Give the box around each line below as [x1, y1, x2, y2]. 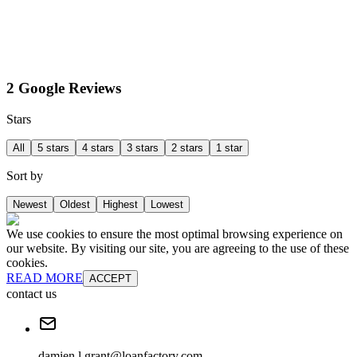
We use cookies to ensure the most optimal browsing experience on [6, 226, 343, 241]
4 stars [82, 141, 114, 154]
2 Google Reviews [6, 80, 121, 97]
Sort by [6, 168, 43, 182]
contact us [6, 286, 57, 300]
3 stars [127, 141, 159, 154]
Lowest [151, 198, 183, 210]
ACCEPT [89, 272, 131, 284]
